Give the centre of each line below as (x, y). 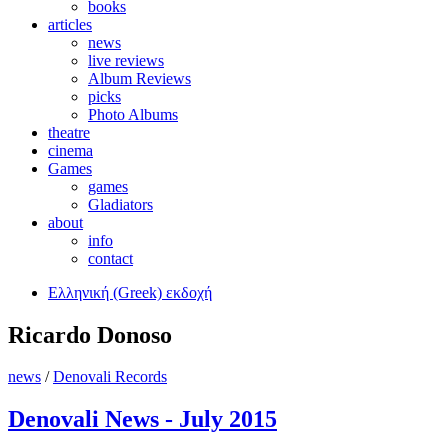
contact (110, 258)
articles (70, 24)
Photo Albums (133, 114)
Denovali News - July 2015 (142, 419)
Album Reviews (139, 78)
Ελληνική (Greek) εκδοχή (130, 292)
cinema (70, 150)
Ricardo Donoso (90, 334)
